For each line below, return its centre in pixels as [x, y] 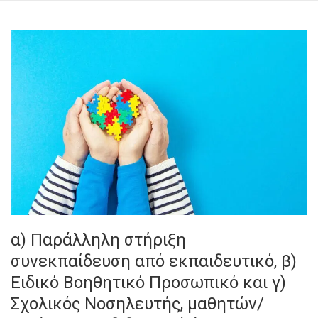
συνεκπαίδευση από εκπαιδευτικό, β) [154, 262]
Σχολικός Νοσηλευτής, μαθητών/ [137, 304]
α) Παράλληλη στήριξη [98, 240]
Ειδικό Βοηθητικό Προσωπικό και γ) [148, 283]
